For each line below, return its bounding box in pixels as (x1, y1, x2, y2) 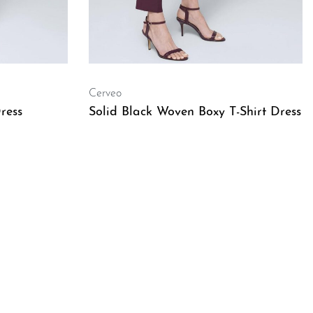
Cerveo (89, 88, 122, 99)
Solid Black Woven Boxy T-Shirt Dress (89, 105, 301, 119)
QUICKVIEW (89, 154, 157, 166)
